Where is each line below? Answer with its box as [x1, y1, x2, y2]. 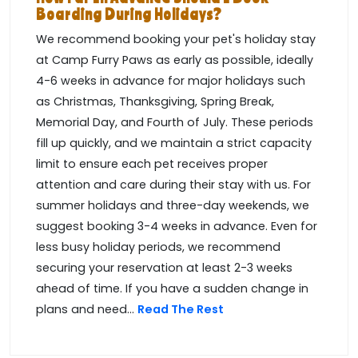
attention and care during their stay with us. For [36, 177, 311, 193]
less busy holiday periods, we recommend [36, 239, 280, 256]
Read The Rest [137, 301, 226, 318]
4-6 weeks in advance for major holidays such [36, 73, 305, 89]
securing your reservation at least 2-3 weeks [36, 260, 292, 276]
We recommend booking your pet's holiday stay [36, 31, 316, 48]
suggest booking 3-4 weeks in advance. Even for [36, 218, 317, 235]
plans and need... [36, 301, 137, 318]
